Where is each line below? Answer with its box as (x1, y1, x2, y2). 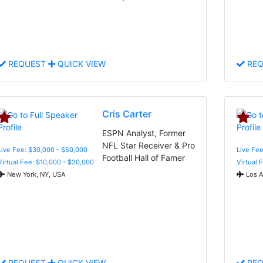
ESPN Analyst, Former (102, 127, 186, 138)
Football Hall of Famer (102, 152, 186, 163)
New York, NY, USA (5, 170, 66, 178)
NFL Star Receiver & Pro (102, 140, 195, 150)
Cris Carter (102, 107, 152, 120)
